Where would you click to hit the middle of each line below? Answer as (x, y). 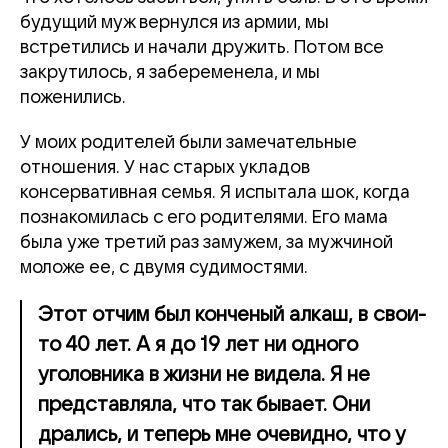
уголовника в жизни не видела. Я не (204, 375)
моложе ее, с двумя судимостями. (164, 267)
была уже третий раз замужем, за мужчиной (206, 242)
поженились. (73, 97)
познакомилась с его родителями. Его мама (204, 217)
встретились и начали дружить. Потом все (202, 47)
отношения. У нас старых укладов (165, 167)
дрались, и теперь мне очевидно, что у (222, 435)
